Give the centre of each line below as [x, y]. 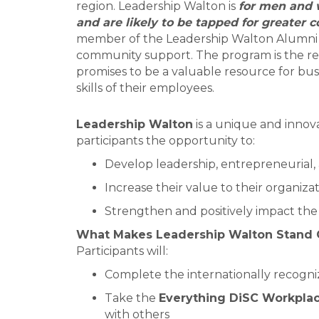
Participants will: [122, 251]
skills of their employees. [145, 88]
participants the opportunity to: [166, 141]
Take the [132, 298]
